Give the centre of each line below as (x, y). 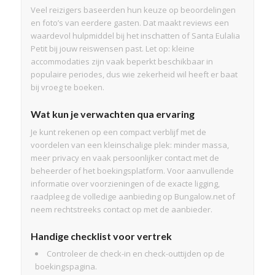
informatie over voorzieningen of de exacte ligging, (125, 183)
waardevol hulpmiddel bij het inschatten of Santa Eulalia (135, 35)
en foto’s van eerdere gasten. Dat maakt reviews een (130, 22)
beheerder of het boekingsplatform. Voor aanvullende (132, 170)
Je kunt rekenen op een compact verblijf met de (118, 132)
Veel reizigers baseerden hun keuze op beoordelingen (133, 10)
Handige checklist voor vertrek (101, 236)
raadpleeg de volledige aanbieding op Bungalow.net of (133, 196)
